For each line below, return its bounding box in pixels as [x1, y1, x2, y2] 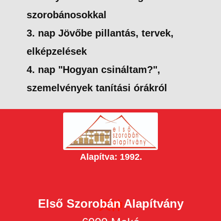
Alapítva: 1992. [79, 151, 142, 162]
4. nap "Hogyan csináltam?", [27, 64, 160, 75]
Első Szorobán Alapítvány [37, 197, 184, 210]
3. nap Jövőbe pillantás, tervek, [27, 28, 174, 38]
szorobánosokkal [27, 9, 107, 20]
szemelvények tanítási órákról [27, 82, 167, 93]
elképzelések [27, 46, 87, 57]
